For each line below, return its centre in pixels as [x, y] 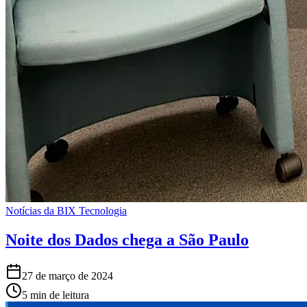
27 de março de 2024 [67, 276]
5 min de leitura [56, 295]
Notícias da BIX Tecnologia [66, 211]
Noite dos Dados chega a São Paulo [127, 240]
